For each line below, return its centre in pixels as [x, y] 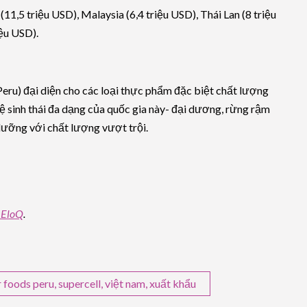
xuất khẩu [173, 283]
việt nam [125, 283]
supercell [79, 283]
